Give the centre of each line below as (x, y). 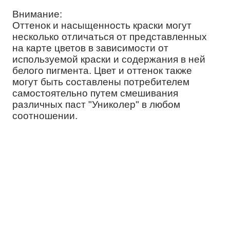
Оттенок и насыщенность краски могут (102, 25)
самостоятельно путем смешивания (95, 93)
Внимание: (37, 14)
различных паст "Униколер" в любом (97, 104)
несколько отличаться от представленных (110, 36)
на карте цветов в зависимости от (91, 48)
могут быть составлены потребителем (101, 82)
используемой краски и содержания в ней (109, 59)
